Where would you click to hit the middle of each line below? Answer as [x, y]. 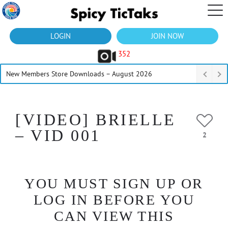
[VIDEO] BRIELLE [96, 120]
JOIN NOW [167, 36]
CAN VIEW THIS [114, 216]
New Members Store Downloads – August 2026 [79, 74]
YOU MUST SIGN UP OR [114, 183]
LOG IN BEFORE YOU [114, 200]
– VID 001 [58, 135]
